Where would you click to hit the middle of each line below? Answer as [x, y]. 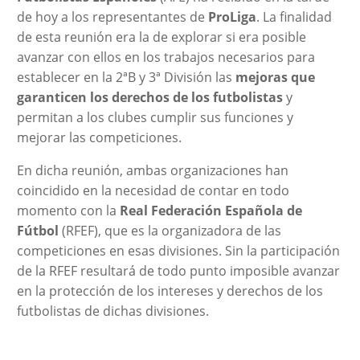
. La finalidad [294, 16]
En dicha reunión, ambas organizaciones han [152, 170]
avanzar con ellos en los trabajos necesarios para [166, 57]
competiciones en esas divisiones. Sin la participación [178, 250]
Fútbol [37, 230]
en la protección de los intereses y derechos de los [170, 290]
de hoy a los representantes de [112, 16]
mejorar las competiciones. [99, 137]
